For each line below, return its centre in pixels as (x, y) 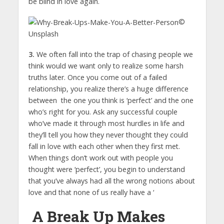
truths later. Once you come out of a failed (97, 77)
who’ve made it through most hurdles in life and (106, 123)
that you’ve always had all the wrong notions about (111, 181)
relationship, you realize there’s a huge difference (108, 89)
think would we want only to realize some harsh (106, 66)
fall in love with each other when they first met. (104, 146)
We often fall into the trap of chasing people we (113, 54)
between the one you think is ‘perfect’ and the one (111, 100)
